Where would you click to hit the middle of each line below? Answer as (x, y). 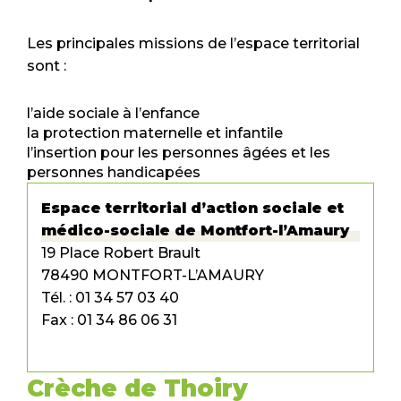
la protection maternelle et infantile (155, 133)
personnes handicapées (114, 173)
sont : (47, 66)
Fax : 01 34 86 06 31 (109, 320)
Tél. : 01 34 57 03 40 (110, 298)
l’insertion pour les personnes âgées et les (179, 153)
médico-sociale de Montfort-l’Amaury (195, 231)
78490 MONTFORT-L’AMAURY (153, 276)
